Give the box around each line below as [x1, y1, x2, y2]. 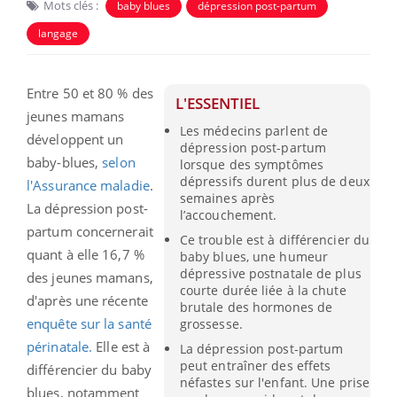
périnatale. [27, 337, 93, 355]
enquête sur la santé [27, 314, 152, 332]
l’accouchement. [179, 206, 281, 223]
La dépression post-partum [179, 340, 344, 358]
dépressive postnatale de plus [179, 264, 362, 282]
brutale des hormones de [179, 298, 333, 315]
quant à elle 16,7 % [27, 245, 144, 263]
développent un [27, 129, 124, 148]
